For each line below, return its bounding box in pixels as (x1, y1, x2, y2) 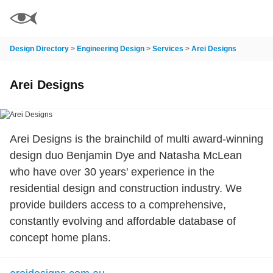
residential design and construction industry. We (10, 182, 242, 194)
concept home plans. (10, 232, 111, 244)
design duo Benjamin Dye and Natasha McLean (10, 149, 242, 161)
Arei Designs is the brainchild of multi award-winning (10, 133, 263, 145)
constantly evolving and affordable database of (10, 215, 236, 227)
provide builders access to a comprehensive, (10, 199, 226, 211)
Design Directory (10, 44, 69, 53)
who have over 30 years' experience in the (10, 166, 214, 178)
